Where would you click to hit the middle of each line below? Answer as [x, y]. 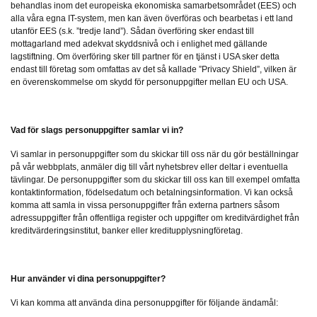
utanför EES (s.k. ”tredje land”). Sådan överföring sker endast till [132, 31]
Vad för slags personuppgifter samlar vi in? [97, 131]
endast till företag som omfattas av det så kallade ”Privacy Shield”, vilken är [154, 70]
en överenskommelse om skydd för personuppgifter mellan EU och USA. [149, 82]
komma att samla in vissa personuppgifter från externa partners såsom [145, 206]
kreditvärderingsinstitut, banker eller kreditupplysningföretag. [127, 231]
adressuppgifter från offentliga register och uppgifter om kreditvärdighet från [155, 218]
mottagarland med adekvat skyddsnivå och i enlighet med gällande [139, 44]
